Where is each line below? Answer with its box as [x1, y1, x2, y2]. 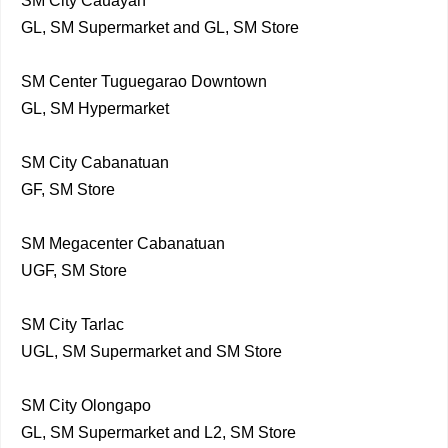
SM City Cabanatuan [21, 154, 169, 171]
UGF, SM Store [21, 262, 127, 279]
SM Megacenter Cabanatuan [21, 235, 225, 252]
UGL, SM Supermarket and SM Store [21, 343, 282, 360]
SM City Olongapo [21, 397, 151, 414]
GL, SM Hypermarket [21, 100, 169, 117]
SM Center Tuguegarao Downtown [21, 73, 267, 90]
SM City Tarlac [21, 316, 124, 333]
